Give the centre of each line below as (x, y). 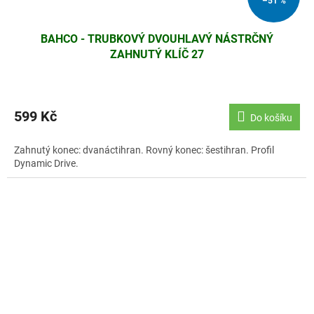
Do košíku (271, 118)
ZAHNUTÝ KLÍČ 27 (157, 55)
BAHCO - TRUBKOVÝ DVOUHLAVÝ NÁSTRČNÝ (157, 39)
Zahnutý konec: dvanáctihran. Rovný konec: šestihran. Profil (144, 150)
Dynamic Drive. (46, 164)
